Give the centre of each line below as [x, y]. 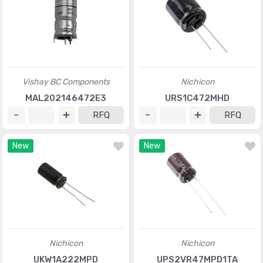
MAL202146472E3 [66, 98]
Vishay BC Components [66, 82]
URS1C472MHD [197, 98]
